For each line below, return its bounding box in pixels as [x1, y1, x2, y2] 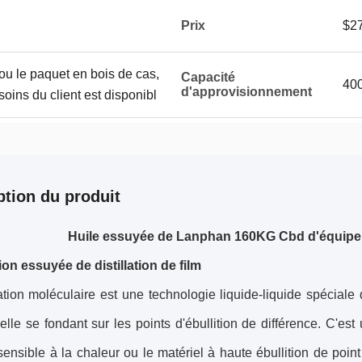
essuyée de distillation [21, 259, 158, 272]
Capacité [181, 70, 235, 84]
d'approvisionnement [181, 85, 312, 99]
